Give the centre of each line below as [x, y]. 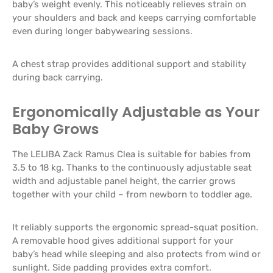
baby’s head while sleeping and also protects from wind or [136, 254]
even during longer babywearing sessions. [102, 31]
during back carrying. [58, 77]
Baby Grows [55, 129]
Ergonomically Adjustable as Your [136, 112]
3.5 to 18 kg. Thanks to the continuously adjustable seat [132, 167]
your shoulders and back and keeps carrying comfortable [134, 17]
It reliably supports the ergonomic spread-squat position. [135, 227]
